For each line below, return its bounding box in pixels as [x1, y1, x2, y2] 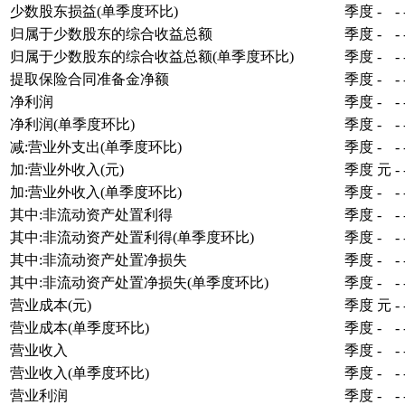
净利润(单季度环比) [10, 116, 135, 132]
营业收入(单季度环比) [10, 364, 149, 381]
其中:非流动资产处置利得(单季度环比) [10, 229, 254, 245]
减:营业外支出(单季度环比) [10, 138, 182, 155]
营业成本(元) [10, 297, 91, 313]
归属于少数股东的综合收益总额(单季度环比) [10, 48, 294, 64]
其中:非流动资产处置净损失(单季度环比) [10, 274, 268, 290]
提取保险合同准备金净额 [10, 71, 169, 87]
